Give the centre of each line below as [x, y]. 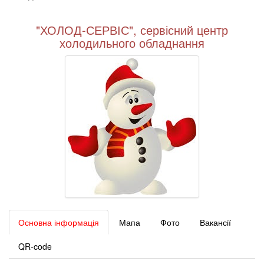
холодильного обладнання [132, 42]
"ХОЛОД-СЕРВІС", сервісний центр [132, 29]
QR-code [35, 246]
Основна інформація [59, 222]
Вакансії [215, 222]
